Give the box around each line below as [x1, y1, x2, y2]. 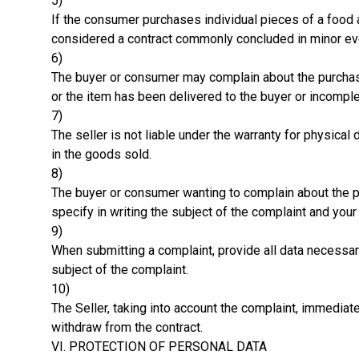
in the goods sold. [51, 146, 151, 162]
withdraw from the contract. [51, 319, 203, 335]
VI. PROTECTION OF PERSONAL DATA [51, 338, 267, 354]
